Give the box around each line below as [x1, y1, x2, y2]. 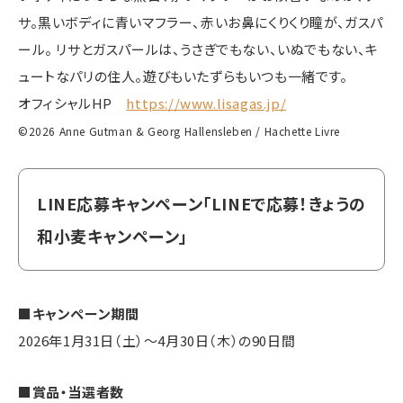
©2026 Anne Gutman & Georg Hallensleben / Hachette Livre [18, 123, 340, 139]
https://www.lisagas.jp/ [126, 94, 287, 113]
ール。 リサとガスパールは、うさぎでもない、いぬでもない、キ [18, 40, 380, 59]
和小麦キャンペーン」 [37, 224, 188, 248]
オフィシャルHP [18, 94, 127, 113]
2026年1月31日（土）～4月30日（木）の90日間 [18, 330, 296, 350]
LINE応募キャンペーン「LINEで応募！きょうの [37, 192, 367, 216]
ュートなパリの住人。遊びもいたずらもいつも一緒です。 [18, 67, 348, 86]
